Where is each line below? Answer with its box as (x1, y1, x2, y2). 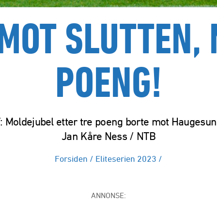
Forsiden (55, 154, 88, 164)
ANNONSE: (91, 191, 126, 200)
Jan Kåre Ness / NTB (62, 130, 155, 143)
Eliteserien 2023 (95, 154, 156, 164)
